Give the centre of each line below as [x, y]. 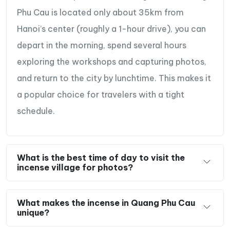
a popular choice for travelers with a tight [101, 94]
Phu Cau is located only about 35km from [100, 12]
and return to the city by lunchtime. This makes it [114, 78]
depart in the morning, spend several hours [102, 45]
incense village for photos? [75, 167]
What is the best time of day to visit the [101, 157]
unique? [33, 212]
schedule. [36, 111]
